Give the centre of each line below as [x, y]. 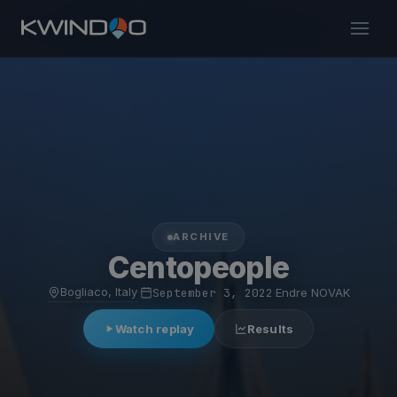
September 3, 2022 [212, 292]
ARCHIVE [201, 237]
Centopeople [198, 267]
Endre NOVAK [312, 292]
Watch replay [155, 329]
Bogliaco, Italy [98, 292]
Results [270, 329]
